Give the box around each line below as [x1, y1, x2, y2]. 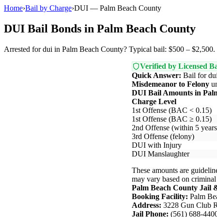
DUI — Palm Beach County [74, 4, 161, 12]
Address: [132, 201, 161, 209]
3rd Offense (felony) [132, 132, 194, 140]
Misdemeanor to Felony [132, 79, 209, 88]
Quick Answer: [132, 71, 181, 79]
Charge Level [132, 97, 176, 106]
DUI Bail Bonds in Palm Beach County [4, 22, 196, 35]
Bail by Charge [25, 4, 72, 12]
